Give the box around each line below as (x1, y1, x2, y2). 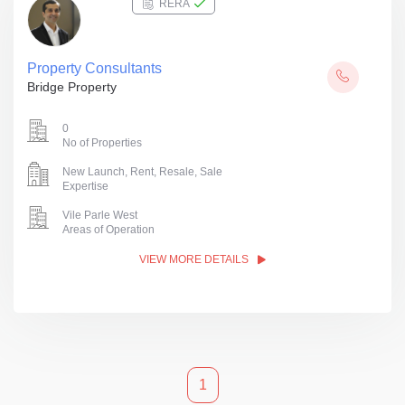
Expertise (62, 180, 108, 193)
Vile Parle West (62, 209, 137, 221)
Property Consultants (27, 61, 162, 76)
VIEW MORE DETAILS (139, 253, 251, 266)
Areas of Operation (62, 223, 155, 236)
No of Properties (62, 137, 142, 149)
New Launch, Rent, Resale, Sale (62, 165, 222, 178)
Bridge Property (27, 80, 117, 94)
